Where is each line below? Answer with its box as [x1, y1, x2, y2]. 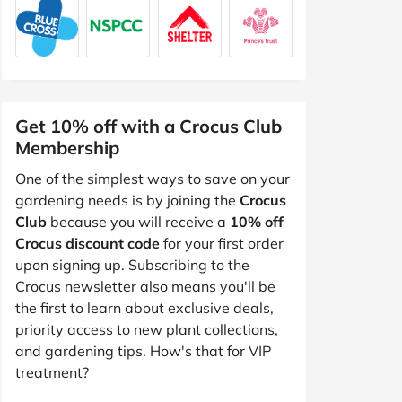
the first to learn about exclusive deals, [15, 298, 274, 317]
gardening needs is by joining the [15, 190, 240, 209]
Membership [15, 135, 119, 159]
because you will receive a [47, 212, 230, 231]
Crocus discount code [15, 233, 160, 252]
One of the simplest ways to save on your [15, 169, 290, 188]
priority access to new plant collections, [15, 319, 278, 338]
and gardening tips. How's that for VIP [15, 341, 271, 360]
